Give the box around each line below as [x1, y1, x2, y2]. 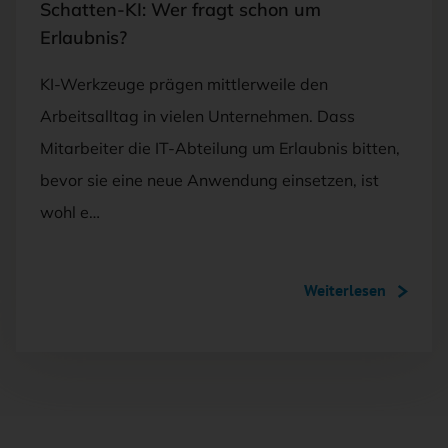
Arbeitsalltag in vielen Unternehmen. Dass [40, 106, 355, 127]
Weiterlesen [304, 280, 386, 301]
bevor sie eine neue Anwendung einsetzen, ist [40, 170, 379, 191]
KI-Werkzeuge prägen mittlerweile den [40, 74, 328, 95]
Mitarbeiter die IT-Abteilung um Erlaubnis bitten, [40, 138, 400, 159]
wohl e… [40, 202, 100, 223]
